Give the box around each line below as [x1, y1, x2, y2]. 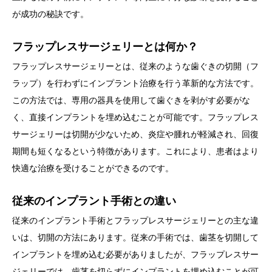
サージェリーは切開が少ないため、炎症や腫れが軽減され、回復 [12, 129, 259, 139]
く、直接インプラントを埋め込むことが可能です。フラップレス [12, 112, 259, 122]
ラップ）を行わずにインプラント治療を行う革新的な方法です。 [12, 78, 259, 88]
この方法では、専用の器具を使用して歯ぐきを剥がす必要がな [12, 95, 250, 105]
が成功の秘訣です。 [12, 8, 89, 19]
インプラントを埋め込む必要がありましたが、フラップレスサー [12, 249, 259, 259]
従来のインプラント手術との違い [12, 194, 176, 207]
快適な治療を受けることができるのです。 [12, 163, 174, 173]
